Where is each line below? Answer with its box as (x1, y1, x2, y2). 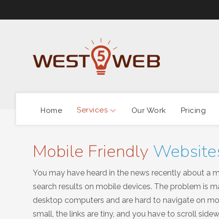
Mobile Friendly (33, 139, 153, 163)
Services (77, 105, 108, 114)
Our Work (131, 106, 166, 114)
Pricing (180, 106, 206, 114)
